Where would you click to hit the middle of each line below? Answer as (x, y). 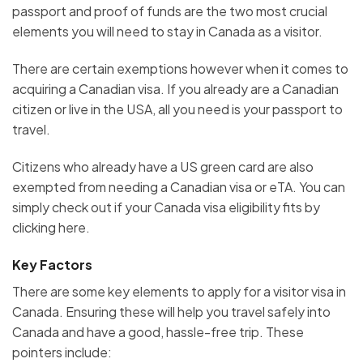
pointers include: (62, 352)
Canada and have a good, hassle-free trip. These (158, 331)
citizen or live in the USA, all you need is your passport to (177, 109)
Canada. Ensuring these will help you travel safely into (171, 311)
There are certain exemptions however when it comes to (180, 68)
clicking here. (52, 227)
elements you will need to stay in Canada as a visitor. (169, 32)
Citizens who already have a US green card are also (163, 166)
